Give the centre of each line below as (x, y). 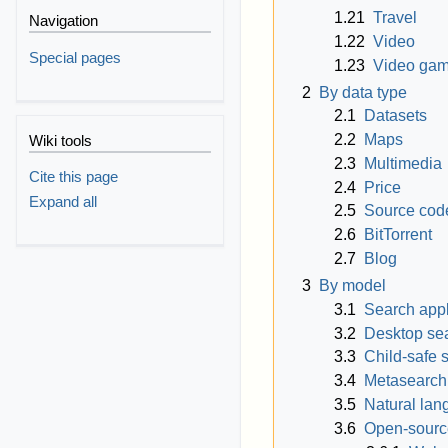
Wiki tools (61, 140)
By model (352, 286)
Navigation (64, 21)
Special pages (75, 57)
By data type (363, 92)
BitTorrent (398, 235)
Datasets (395, 116)
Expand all (63, 202)
